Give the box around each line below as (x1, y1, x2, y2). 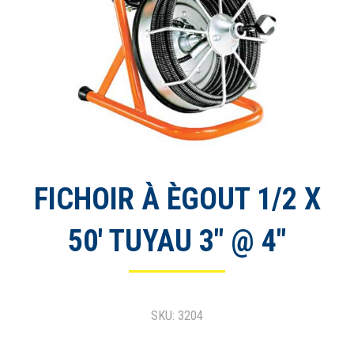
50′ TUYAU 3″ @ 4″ (68, 223, 286, 258)
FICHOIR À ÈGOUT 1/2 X (33, 181, 321, 217)
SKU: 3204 (151, 307, 203, 323)
